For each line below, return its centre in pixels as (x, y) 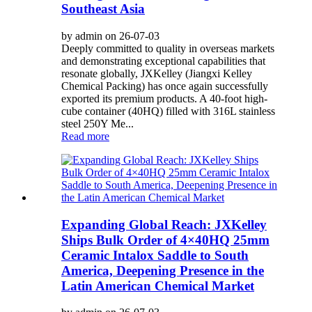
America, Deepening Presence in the (163, 270)
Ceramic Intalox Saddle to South (155, 255)
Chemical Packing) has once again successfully (165, 86)
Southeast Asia (103, 9)
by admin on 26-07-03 (110, 36)
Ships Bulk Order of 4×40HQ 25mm (165, 240)
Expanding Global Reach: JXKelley (164, 224)
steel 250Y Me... (97, 123)
